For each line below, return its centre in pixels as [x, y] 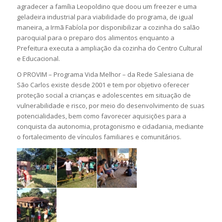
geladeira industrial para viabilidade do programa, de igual [105, 17]
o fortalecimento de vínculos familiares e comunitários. [99, 137]
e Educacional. [38, 58]
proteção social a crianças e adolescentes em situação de [104, 95]
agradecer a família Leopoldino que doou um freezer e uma [107, 6]
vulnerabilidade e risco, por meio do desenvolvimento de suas [111, 105]
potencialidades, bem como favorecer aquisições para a [101, 116]
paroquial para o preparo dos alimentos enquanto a [95, 37]
